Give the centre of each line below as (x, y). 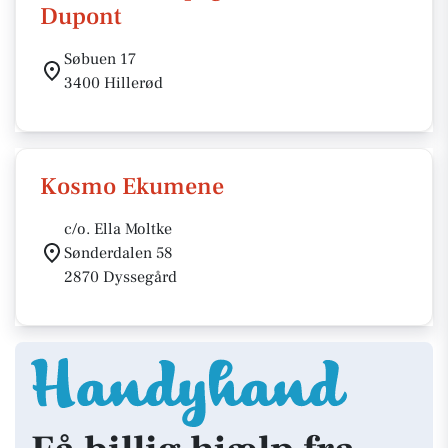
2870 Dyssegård (120, 277)
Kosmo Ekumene (132, 186)
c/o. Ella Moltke (118, 229)
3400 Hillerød (113, 83)
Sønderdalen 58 (118, 253)
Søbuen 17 (100, 59)
